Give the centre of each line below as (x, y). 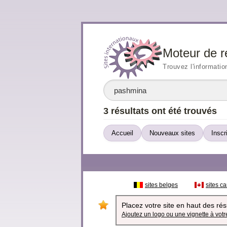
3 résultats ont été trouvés (160, 111)
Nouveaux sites (172, 133)
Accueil (122, 133)
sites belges (161, 185)
